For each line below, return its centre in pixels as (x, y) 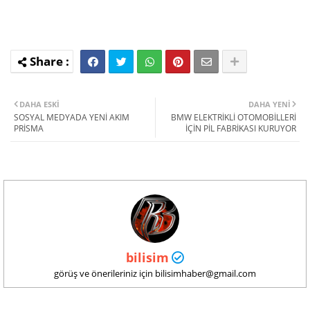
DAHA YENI (270, 104)
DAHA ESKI (39, 104)
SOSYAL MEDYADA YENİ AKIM (72, 117)
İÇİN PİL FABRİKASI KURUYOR (241, 128)
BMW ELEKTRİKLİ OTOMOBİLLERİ (234, 117)
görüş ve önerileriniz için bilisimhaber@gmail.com (155, 273)
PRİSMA (29, 128)
